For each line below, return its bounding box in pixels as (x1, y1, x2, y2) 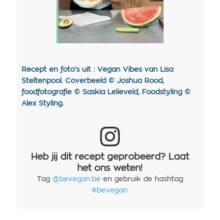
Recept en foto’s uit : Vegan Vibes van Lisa (21, 66, 173, 74)
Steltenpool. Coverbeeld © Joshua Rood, (21, 78, 164, 85)
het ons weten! (77, 164, 143, 173)
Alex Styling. (21, 100, 64, 108)
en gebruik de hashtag (100, 176, 183, 183)
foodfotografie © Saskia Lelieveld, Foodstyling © (21, 89, 191, 96)
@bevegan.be (52, 176, 101, 183)
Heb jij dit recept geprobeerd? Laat (30, 152, 189, 162)
